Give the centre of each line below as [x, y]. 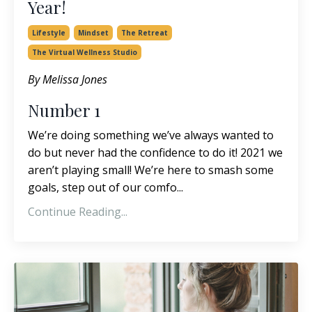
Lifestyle [49, 32]
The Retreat [145, 32]
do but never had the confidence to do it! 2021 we [155, 152]
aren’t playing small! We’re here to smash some [151, 170]
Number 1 [66, 110]
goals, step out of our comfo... [106, 187]
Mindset [93, 32]
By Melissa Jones [69, 79]
